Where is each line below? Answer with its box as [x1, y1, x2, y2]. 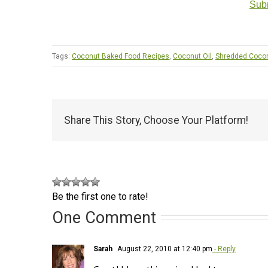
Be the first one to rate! [52, 191, 148, 202]
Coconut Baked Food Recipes [72, 52, 169, 60]
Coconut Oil [173, 52, 212, 60]
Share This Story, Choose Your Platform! [64, 114, 248, 126]
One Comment [52, 208, 156, 227]
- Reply [212, 245, 236, 253]
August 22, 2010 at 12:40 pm [115, 245, 212, 253]
